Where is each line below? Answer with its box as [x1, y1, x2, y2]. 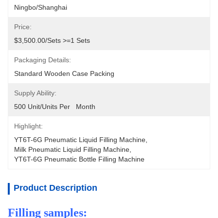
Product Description [14, 183, 97, 193]
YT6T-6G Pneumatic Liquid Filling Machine [14, 136, 145, 144]
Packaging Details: [14, 56, 71, 64]
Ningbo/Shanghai [14, 3, 67, 11]
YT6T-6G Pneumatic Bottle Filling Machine [14, 155, 145, 163]
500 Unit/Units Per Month [14, 103, 95, 110]
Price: [14, 23, 32, 31]
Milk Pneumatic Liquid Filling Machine [14, 145, 129, 153]
